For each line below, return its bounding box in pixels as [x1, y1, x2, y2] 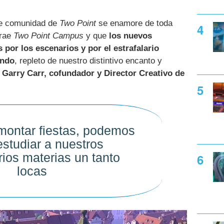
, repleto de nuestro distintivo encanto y [14, 55, 162, 65]
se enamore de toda [96, 18, 172, 28]
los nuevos [109, 30, 152, 40]
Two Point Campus [13, 30, 83, 40]
